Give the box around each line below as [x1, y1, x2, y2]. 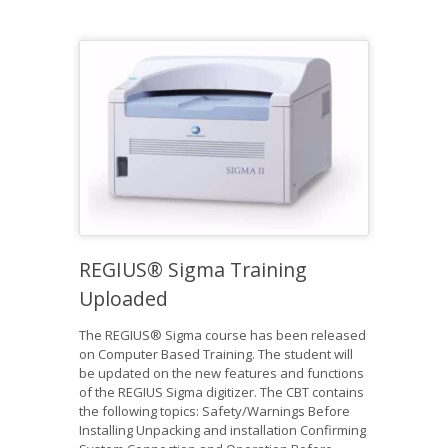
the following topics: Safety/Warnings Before [79, 402, 350, 421]
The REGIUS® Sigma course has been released [79, 326, 366, 345]
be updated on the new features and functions [79, 364, 364, 383]
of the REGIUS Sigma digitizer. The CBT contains [79, 383, 364, 402]
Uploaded [79, 285, 168, 313]
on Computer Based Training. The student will [79, 345, 353, 364]
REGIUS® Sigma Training [79, 256, 307, 284]
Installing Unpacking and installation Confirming [79, 421, 366, 440]
